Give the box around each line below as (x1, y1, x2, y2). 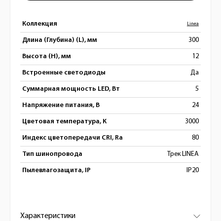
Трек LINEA (167, 150, 199, 158)
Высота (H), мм (22, 53, 71, 60)
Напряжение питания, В (22, 102, 100, 109)
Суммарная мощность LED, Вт (22, 85, 120, 93)
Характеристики (20, 212, 75, 220)
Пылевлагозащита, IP (22, 167, 91, 174)
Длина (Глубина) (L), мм (22, 37, 97, 44)
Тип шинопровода (22, 150, 82, 158)
